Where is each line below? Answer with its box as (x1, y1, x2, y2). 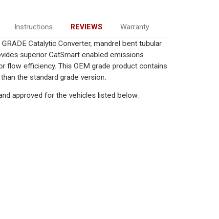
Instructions (14, 22, 53, 31)
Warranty (120, 22, 149, 31)
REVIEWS (70, 22, 103, 31)
